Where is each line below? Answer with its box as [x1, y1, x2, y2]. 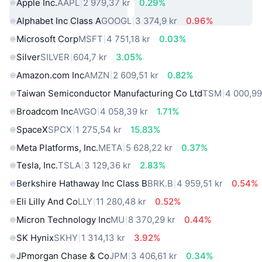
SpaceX [16, 123, 48, 135]
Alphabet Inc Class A [16, 15, 101, 27]
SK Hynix [16, 232, 54, 244]
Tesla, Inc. [16, 160, 58, 171]
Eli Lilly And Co [16, 196, 78, 208]
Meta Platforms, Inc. [16, 142, 98, 153]
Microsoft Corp [16, 33, 78, 45]
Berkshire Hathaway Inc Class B [16, 178, 147, 189]
